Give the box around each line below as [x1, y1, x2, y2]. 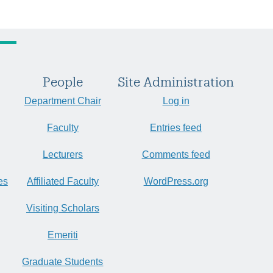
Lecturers [42, 149, 83, 160]
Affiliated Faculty [26, 176, 99, 187]
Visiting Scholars [26, 203, 99, 214]
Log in [162, 96, 190, 107]
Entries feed [150, 122, 202, 133]
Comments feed [141, 149, 210, 160]
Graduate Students [22, 257, 104, 268]
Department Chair [24, 96, 101, 107]
